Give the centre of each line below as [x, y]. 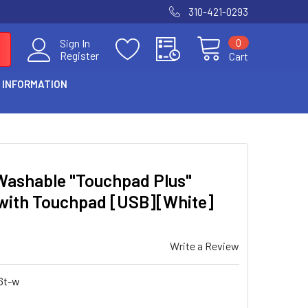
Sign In [75, 43]
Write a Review [205, 246]
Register [79, 55]
